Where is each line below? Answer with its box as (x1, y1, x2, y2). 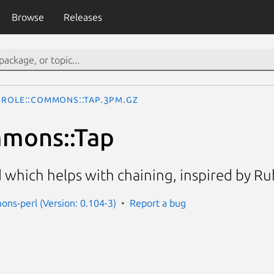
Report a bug (130, 197, 186, 209)
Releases (63, 12, 102, 23)
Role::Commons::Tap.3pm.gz (1, 94, 138, 105)
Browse (11, 12, 44, 23)
